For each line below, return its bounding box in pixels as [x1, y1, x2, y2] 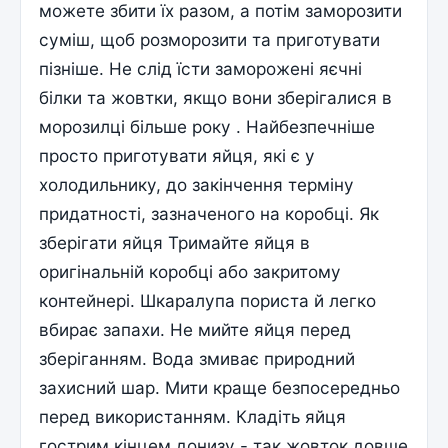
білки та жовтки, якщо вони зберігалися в [39, 86, 393, 108]
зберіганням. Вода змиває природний [39, 347, 356, 369]
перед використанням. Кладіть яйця [39, 405, 347, 427]
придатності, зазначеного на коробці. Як [39, 202, 380, 224]
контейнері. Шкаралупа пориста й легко [39, 289, 377, 311]
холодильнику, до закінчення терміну [39, 173, 355, 195]
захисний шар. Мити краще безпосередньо [39, 376, 401, 398]
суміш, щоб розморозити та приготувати [39, 28, 381, 50]
